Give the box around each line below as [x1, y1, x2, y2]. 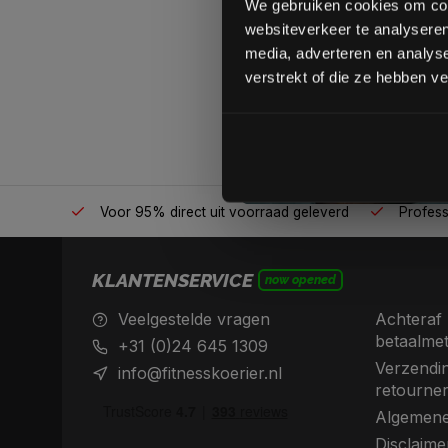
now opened [265, 272, 336, 287]
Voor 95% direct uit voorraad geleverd [88, 204, 341, 220]
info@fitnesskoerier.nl [118, 363, 282, 383]
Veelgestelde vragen [118, 309, 270, 329]
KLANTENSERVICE [92, 269, 253, 291]
